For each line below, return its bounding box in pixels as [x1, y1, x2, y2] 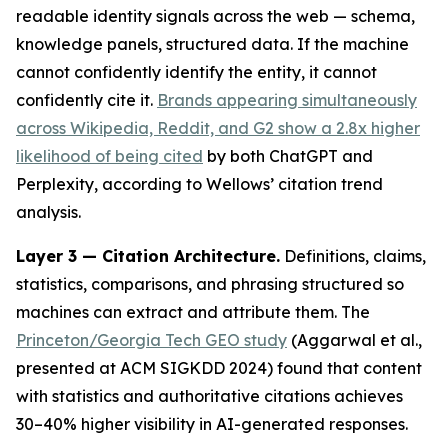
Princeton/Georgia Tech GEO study [16, 329, 287, 350]
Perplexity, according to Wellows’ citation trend [16, 173, 383, 194]
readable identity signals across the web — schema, [16, 5, 415, 26]
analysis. [16, 201, 81, 222]
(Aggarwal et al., [287, 329, 422, 350]
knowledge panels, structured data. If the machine [16, 33, 409, 54]
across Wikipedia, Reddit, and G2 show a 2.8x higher [16, 117, 420, 138]
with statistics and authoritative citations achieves [16, 385, 403, 406]
